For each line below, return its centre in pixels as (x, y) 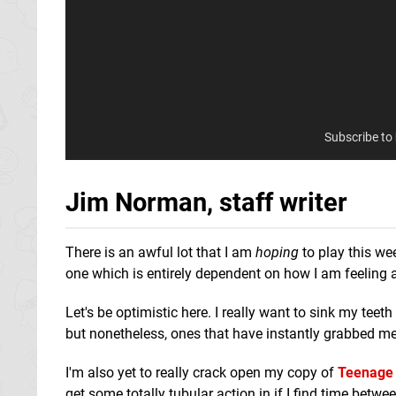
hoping (277, 252)
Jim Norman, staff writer (206, 202)
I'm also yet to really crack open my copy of (202, 372)
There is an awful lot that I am (160, 252)
